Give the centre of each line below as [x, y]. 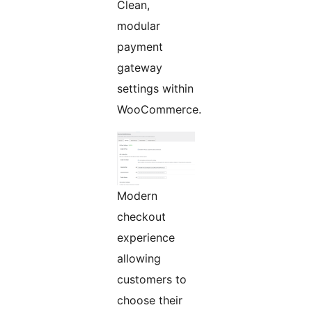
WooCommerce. [159, 110]
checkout [141, 217]
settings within [155, 89]
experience [146, 238]
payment [140, 47]
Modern [137, 196]
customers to [152, 280]
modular [139, 26]
